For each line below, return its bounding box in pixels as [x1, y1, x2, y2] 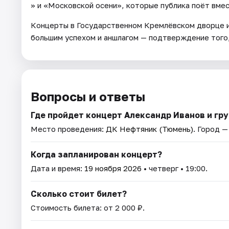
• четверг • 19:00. [142, 164, 208, 173]
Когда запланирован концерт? [31, 149, 162, 160]
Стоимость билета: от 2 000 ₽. [31, 203, 145, 213]
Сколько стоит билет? [31, 189, 127, 199]
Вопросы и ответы [31, 89, 145, 104]
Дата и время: [31, 164, 84, 173]
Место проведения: [31, 124, 106, 134]
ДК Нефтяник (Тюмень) [106, 124, 193, 134]
